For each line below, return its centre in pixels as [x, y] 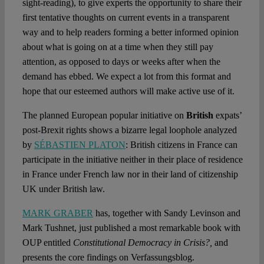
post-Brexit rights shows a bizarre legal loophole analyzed [129, 130]
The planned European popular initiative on [104, 115]
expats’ [227, 115]
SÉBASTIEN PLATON [80, 145]
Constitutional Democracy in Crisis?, [142, 243]
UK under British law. [63, 189]
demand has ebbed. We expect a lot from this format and [126, 77]
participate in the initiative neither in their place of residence [132, 160]
